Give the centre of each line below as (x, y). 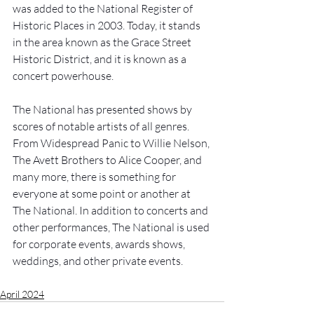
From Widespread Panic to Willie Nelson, (112, 143)
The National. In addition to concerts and (111, 211)
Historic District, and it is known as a (101, 59)
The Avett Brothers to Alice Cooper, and (108, 160)
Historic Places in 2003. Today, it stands (108, 26)
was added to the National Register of (104, 9)
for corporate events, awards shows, (100, 244)
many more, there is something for (95, 177)
